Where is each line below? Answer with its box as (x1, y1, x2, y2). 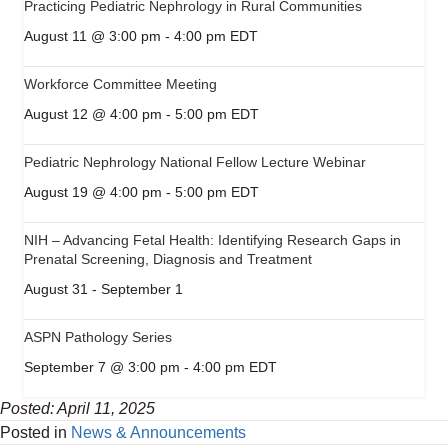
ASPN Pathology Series (24, 328, 172, 345)
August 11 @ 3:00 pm (24, 27, 161, 44)
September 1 (101, 280, 183, 297)
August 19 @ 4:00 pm (24, 183, 162, 200)
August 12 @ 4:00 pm (24, 105, 162, 122)
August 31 (24, 280, 88, 297)
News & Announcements (71, 423, 246, 441)
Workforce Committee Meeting (24, 75, 217, 92)
